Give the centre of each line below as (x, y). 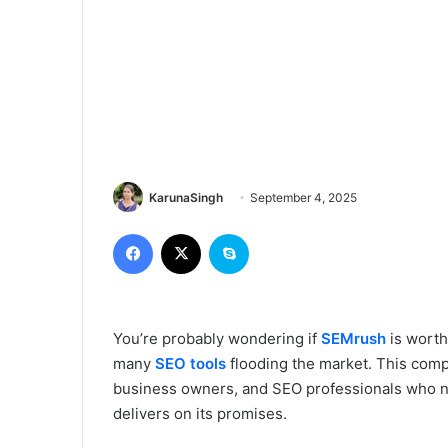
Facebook (183, 232)
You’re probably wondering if (217, 338)
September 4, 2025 (304, 198)
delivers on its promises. (200, 413)
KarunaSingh (186, 198)
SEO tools (191, 363)
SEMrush (354, 338)
